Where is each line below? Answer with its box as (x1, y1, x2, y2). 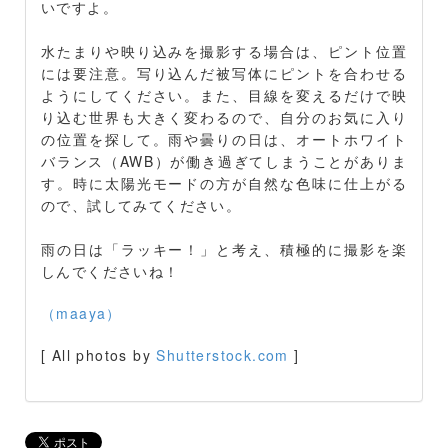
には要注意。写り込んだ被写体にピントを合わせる (41, 63, 407, 84)
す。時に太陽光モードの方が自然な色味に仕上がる (41, 173, 407, 194)
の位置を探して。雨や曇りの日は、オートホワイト (41, 129, 407, 150)
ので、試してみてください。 (41, 195, 242, 216)
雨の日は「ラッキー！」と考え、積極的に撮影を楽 (41, 239, 407, 260)
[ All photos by (41, 345, 157, 366)
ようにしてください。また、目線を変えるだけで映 (41, 85, 407, 106)
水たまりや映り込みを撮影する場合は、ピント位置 (41, 41, 407, 62)
